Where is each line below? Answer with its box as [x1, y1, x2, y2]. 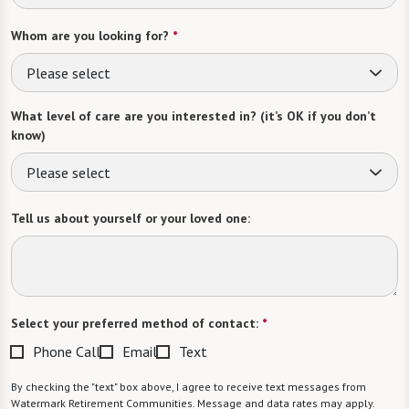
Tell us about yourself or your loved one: [11, 210, 250, 226]
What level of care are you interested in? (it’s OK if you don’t [11, 108, 376, 124]
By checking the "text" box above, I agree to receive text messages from [11, 380, 366, 393]
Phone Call [33, 342, 100, 361]
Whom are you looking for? [11, 27, 169, 44]
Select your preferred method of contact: [11, 315, 258, 331]
